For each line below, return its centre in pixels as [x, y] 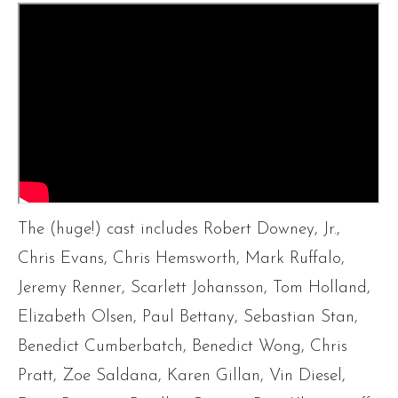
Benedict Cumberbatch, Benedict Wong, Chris [183, 347]
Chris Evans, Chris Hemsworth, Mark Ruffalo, [181, 259]
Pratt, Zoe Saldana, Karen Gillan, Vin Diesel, [182, 377]
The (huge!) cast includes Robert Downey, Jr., [179, 230]
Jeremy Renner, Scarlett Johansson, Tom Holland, [194, 289]
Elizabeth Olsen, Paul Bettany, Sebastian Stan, [188, 318]
